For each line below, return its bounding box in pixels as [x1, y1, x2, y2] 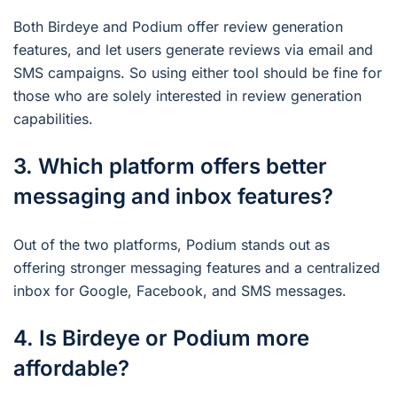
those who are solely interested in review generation [13, 87, 362, 105]
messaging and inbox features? [13, 183, 333, 210]
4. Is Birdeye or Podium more [13, 325, 309, 352]
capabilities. [13, 110, 93, 128]
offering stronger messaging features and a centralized [13, 259, 380, 277]
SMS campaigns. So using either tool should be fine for [13, 64, 382, 82]
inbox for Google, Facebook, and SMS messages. [13, 282, 346, 300]
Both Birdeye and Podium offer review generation [13, 18, 343, 36]
